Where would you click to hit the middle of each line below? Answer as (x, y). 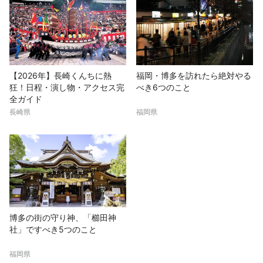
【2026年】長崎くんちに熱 (60, 75)
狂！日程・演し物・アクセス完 (67, 87)
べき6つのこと (164, 87)
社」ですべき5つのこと (53, 229)
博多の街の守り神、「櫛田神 (63, 217)
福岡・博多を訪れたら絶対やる (194, 75)
